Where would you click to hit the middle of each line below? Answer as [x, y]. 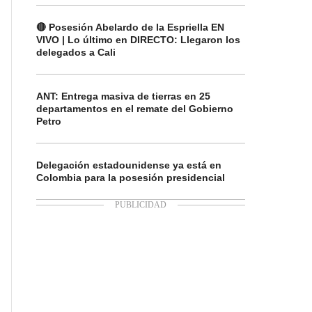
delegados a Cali [76, 52]
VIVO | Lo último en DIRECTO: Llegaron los [138, 40]
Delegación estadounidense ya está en [129, 165]
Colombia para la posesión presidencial [131, 178]
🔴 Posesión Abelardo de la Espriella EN [130, 27]
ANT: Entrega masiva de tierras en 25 [123, 96]
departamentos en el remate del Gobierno [135, 109]
